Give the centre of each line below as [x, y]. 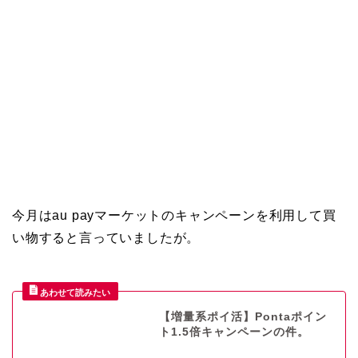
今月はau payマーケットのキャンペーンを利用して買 [174, 215]
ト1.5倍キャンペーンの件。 [234, 332]
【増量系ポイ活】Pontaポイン [243, 317]
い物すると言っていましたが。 [106, 238]
